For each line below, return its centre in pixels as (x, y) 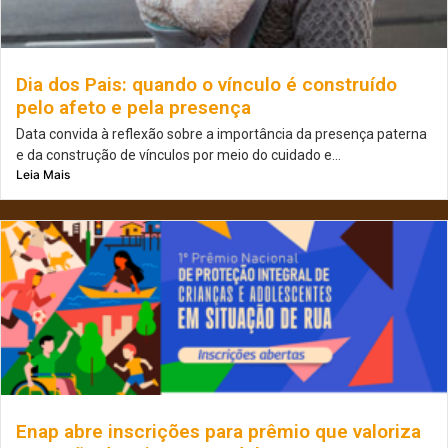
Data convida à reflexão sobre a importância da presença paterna (221, 134)
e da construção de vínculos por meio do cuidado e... (178, 155)
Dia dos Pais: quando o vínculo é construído (206, 85)
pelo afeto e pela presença (133, 108)
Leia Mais (43, 175)
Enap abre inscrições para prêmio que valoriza (218, 432)
